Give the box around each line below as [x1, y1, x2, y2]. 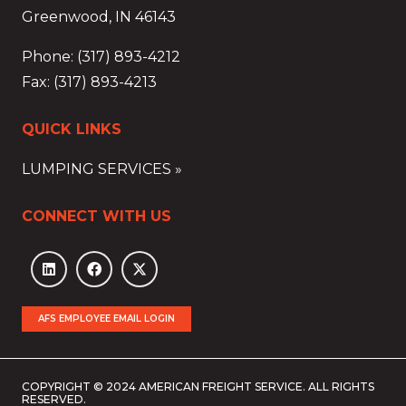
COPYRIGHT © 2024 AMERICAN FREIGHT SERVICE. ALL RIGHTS [22, 379, 374, 393]
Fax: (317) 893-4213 [22, 73, 157, 92]
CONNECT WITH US [22, 208, 171, 226]
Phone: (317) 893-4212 [22, 48, 180, 66]
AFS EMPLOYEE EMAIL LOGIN [38, 313, 175, 325]
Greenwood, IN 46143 [22, 8, 176, 26]
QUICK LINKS [22, 121, 121, 139]
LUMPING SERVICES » [22, 160, 182, 179]
